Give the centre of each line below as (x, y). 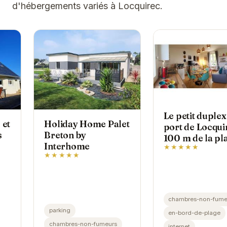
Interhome (67, 146)
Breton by (65, 135)
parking (60, 210)
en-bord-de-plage (195, 213)
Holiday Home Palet (87, 124)
